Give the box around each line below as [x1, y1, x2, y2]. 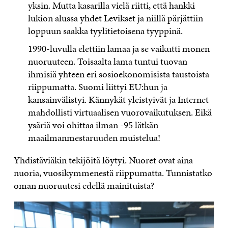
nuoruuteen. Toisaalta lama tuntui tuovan [28, 54, 188, 68]
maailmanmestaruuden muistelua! [28, 130, 161, 145]
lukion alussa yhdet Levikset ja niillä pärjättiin [28, 11, 204, 25]
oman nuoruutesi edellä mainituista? [13, 178, 154, 192]
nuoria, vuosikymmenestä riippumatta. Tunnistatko [13, 165, 212, 180]
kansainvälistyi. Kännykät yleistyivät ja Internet [28, 92, 209, 106]
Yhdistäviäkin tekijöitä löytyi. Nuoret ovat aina [13, 153, 193, 167]
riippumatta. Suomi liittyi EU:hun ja [28, 79, 168, 94]
